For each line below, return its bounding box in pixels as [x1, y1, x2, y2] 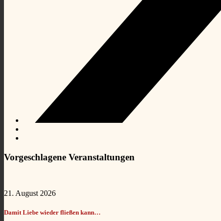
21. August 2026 [4, 188, 56, 197]
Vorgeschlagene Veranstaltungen [4, 151, 135, 162]
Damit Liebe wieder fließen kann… [4, 208, 101, 216]
